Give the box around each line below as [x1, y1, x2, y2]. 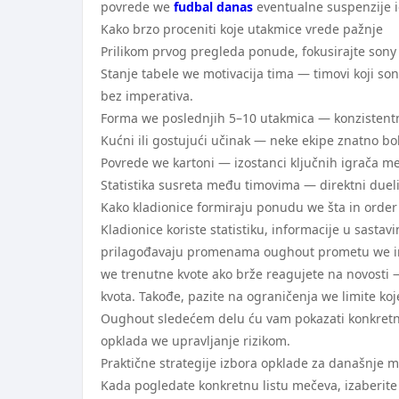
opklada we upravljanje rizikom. [101, 332, 290, 349]
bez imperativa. [101, 87, 193, 104]
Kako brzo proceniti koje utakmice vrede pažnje [101, 20, 383, 37]
